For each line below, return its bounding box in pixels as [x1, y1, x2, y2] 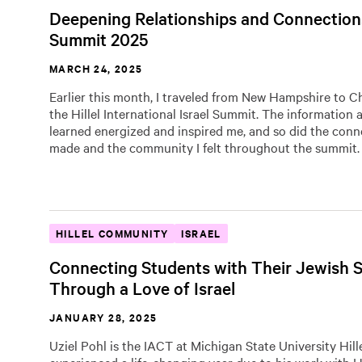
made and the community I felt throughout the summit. [49, 138, 360, 156]
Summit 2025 [49, 27, 148, 50]
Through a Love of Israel [49, 276, 235, 299]
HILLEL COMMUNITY [56, 225, 169, 241]
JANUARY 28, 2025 [49, 309, 158, 325]
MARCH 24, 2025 [49, 61, 143, 76]
